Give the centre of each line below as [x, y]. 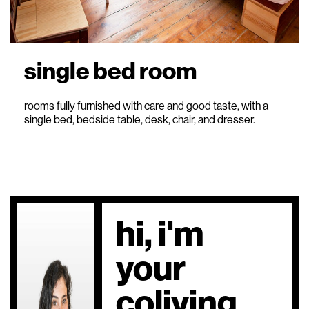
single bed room [110, 71]
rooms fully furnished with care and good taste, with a [146, 106]
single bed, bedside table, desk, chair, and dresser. [140, 119]
